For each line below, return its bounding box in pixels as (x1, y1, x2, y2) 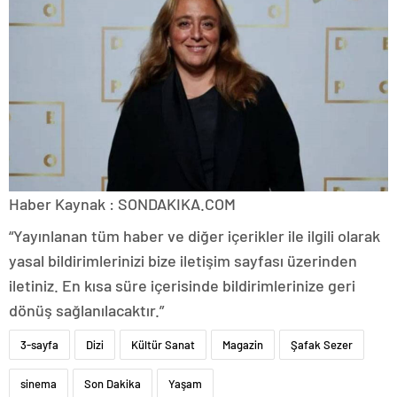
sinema (20, 377, 57, 392)
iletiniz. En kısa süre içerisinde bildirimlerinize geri (9, 276, 355, 296)
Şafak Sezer (291, 338, 353, 353)
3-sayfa (20, 338, 58, 353)
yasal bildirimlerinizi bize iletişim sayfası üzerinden (9, 251, 357, 271)
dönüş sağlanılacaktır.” (9, 300, 164, 321)
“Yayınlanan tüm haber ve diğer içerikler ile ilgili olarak (9, 226, 380, 246)
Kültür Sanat (131, 338, 195, 353)
